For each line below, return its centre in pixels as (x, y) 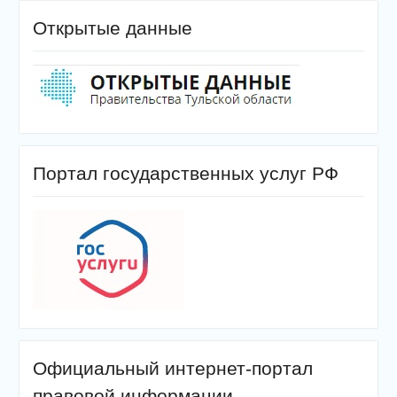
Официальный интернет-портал (172, 368)
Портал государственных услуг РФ (185, 173)
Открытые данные (112, 27)
